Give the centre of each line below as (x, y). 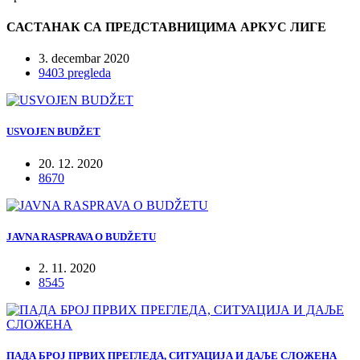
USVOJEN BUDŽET (53, 132)
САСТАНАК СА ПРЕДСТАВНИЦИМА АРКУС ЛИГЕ (166, 27)
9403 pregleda (75, 73)
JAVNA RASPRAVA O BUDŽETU (81, 236)
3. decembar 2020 (84, 59)
